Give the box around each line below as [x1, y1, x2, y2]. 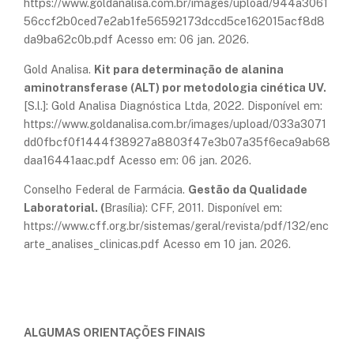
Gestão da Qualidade [188, 183, 307, 197]
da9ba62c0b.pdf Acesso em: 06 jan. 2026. [24, 32, 249, 47]
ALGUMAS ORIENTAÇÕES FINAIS [24, 326, 205, 340]
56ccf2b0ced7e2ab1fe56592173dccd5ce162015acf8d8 [24, 14, 325, 28]
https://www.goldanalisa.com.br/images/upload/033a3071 [24, 116, 326, 130]
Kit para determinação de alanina [94, 62, 284, 76]
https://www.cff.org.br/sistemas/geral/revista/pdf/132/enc [24, 219, 329, 233]
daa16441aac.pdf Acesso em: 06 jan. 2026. [24, 153, 251, 167]
